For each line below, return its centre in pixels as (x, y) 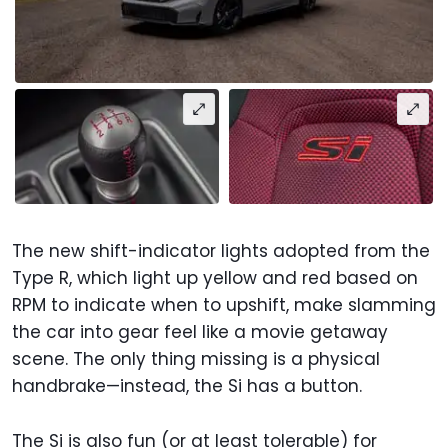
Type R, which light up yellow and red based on (215, 278)
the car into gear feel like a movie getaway (200, 332)
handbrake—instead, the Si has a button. (187, 386)
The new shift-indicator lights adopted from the (221, 251)
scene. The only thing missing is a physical (196, 359)
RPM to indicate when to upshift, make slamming (224, 305)
